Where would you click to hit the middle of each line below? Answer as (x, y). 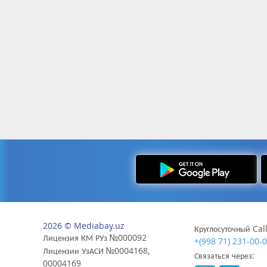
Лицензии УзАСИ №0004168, (96, 251)
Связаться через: (225, 255)
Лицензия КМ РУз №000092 (95, 237)
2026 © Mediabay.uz (84, 226)
